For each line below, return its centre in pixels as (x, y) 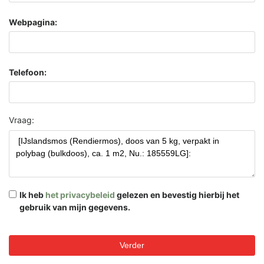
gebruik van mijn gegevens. (75, 207)
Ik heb (32, 194)
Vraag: (22, 120)
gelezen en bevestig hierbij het (177, 194)
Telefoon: (28, 72)
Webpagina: (33, 22)
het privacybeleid (80, 194)
